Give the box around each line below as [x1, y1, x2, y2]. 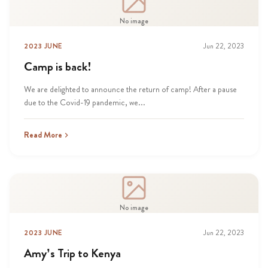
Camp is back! [24, 58, 92, 75]
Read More [24, 129, 62, 141]
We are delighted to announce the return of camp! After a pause [24, 83, 237, 95]
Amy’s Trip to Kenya [24, 245, 121, 262]
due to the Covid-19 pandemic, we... [24, 96, 145, 108]
